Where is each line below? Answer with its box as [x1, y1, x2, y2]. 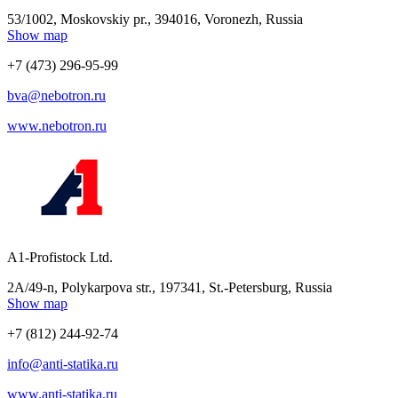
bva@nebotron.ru [7, 87, 106, 103]
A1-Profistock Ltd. [7, 249, 113, 265]
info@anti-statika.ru [7, 355, 118, 371]
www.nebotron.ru [7, 117, 107, 133]
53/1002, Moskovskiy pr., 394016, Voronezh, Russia [7, 11, 303, 27]
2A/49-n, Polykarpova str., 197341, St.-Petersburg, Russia [7, 279, 332, 295]
